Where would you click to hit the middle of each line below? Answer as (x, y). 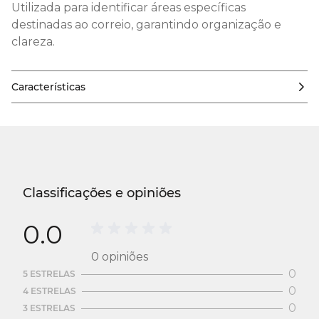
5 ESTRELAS (49, 274)
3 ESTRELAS (49, 308)
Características (48, 87)
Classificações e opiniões (102, 193)
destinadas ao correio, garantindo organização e (146, 25)
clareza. (33, 42)
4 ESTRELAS (49, 291)
